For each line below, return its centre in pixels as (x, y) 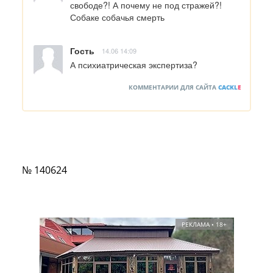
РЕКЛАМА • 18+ (204, 225)
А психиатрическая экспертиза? (134, 65)
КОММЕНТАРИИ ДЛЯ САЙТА (173, 87)
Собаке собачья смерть (117, 17)
